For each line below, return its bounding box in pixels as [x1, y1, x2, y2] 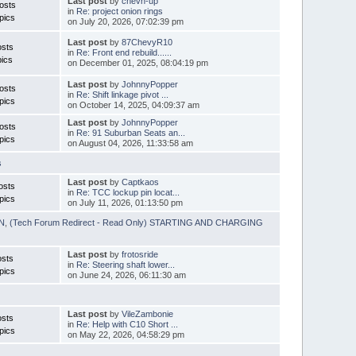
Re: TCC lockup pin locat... [75, 187, 180, 197]
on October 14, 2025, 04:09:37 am [67, 99, 199, 110]
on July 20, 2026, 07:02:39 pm [67, 16, 184, 26]
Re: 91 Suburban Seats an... [75, 127, 185, 137]
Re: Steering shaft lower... [75, 259, 175, 269]
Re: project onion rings [75, 6, 163, 16]
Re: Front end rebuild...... [75, 47, 172, 57]
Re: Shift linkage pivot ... [75, 89, 168, 99]
